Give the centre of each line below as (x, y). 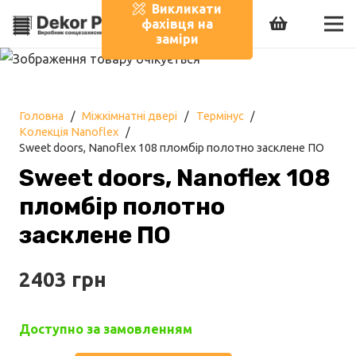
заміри (177, 39)
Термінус (220, 116)
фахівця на (177, 23)
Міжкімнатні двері (130, 116)
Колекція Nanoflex (69, 132)
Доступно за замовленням (106, 329)
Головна (41, 116)
